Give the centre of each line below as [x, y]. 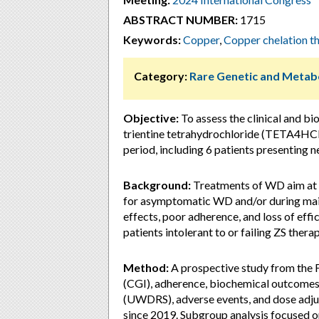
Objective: [151, 118]
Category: [161, 76]
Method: [146, 267]
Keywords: [152, 40]
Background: [157, 185]
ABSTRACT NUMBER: [181, 20]
